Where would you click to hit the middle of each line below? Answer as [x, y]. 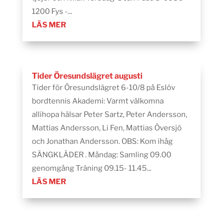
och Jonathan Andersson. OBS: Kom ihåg [102, 142]
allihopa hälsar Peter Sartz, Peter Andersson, [109, 115]
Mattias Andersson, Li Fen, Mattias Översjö [107, 128]
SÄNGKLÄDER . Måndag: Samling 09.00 [101, 155]
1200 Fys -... [52, 12]
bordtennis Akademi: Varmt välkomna [98, 101]
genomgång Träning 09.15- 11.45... [91, 168]
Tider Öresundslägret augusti [87, 76]
